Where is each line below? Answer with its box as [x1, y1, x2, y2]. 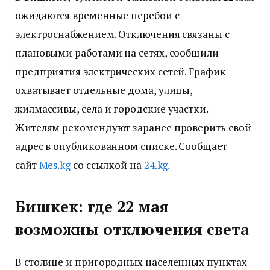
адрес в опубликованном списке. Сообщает [15, 139, 227, 154]
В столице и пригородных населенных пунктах [15, 254, 247, 269]
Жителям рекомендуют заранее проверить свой [15, 121, 251, 135]
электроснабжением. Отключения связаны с [15, 27, 230, 42]
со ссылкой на [72, 158, 144, 172]
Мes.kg [39, 158, 73, 172]
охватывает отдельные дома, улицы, [15, 83, 193, 98]
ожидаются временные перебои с [15, 8, 180, 23]
